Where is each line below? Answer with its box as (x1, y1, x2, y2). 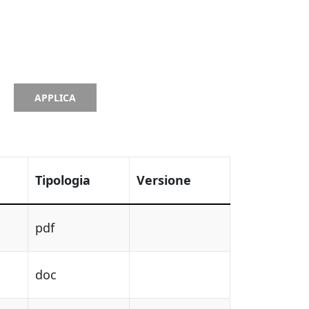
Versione (137, 172, 191, 188)
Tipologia (35, 172, 90, 188)
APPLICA (34, 91, 76, 104)
